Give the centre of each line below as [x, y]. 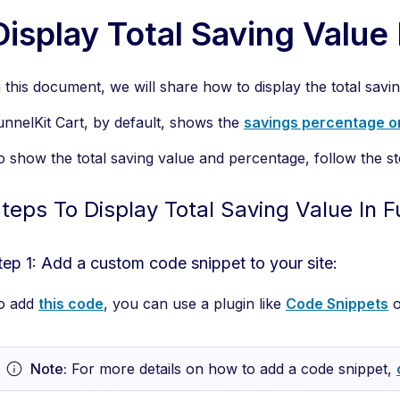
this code [71, 304]
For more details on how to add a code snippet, [232, 369]
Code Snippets [337, 304]
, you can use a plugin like [195, 304]
